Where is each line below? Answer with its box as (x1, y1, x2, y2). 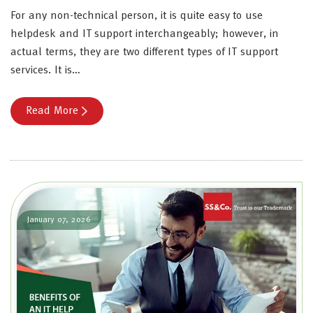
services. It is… (10, 64, 80, 76)
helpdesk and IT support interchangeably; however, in (10, 28, 279, 40)
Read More (26, 105, 78, 117)
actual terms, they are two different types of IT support (10, 46, 279, 58)
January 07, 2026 (27, 215, 91, 224)
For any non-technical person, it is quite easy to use (10, 10, 263, 22)
